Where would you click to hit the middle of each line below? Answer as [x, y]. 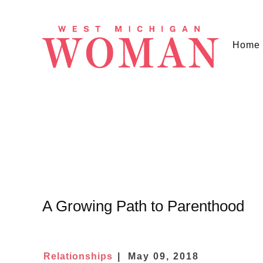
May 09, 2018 [163, 256]
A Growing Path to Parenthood [143, 206]
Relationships [78, 256]
